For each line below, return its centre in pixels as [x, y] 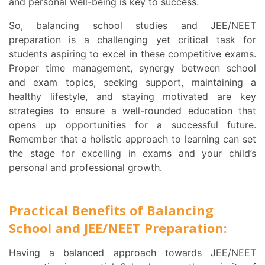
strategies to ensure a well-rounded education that [132, 111]
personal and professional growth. [85, 168]
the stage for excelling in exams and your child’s [132, 153]
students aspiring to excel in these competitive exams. [132, 54]
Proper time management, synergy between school [132, 68]
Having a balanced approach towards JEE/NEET [12, 253]
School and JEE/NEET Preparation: [118, 228]
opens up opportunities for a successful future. [132, 125]
